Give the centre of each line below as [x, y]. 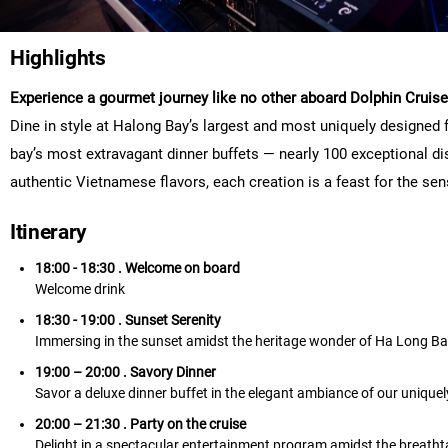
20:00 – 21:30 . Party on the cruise [140, 424]
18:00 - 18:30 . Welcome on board [137, 268]
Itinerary [49, 232]
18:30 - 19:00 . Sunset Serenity [128, 320]
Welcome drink [80, 289]
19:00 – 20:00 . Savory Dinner [125, 372]
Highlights [58, 58]
